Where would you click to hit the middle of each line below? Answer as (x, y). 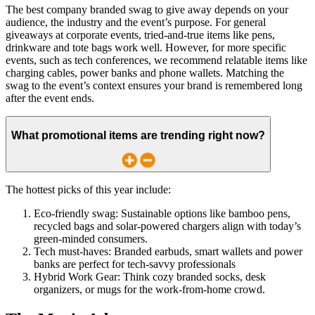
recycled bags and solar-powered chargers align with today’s (167, 226)
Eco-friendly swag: (77, 214)
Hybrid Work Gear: (77, 277)
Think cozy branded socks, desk (193, 277)
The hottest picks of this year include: (88, 190)
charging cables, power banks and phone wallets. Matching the (145, 73)
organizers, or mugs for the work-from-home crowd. (149, 290)
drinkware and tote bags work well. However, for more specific (146, 48)
